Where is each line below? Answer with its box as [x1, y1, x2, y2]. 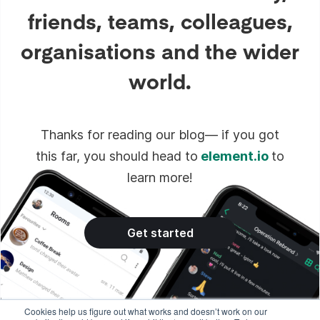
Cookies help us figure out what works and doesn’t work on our [24, 305, 267, 317]
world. [129, 66, 191, 95]
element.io [201, 149, 269, 164]
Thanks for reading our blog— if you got [41, 127, 279, 142]
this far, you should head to [36, 149, 198, 164]
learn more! [127, 170, 193, 185]
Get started [126, 226, 194, 240]
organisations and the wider [21, 36, 299, 65]
